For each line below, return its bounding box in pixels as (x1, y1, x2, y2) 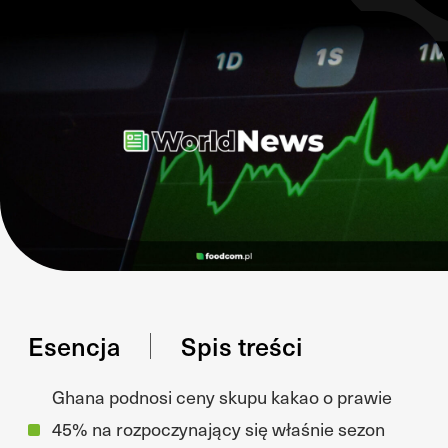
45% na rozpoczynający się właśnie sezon (52, 416, 385, 441)
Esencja (28, 328, 120, 363)
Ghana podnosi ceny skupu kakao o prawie (52, 384, 392, 409)
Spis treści (181, 328, 303, 363)
